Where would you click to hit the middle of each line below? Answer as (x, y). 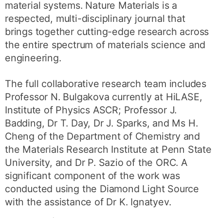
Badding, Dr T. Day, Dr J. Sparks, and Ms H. (101, 123)
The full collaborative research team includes (106, 84)
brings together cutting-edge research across (107, 32)
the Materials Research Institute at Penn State (108, 150)
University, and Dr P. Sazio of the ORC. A (96, 163)
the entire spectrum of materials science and (105, 45)
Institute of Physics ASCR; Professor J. (91, 110)
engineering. (33, 58)
